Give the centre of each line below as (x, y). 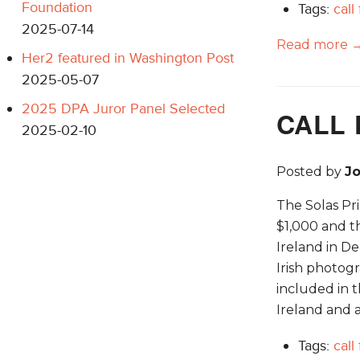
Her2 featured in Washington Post (128, 57)
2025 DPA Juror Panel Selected (123, 108)
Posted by (310, 171)
